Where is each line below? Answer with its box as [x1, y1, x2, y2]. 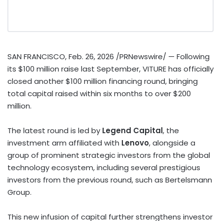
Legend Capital [102, 125, 163, 136]
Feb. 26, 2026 [69, 51, 114, 62]
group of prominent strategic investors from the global [7, 149, 210, 160]
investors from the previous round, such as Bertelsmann [7, 174, 212, 185]
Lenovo [121, 137, 149, 148]
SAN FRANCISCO [7, 51, 65, 62]
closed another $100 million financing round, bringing [7, 75, 198, 86]
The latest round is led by [7, 125, 102, 136]
